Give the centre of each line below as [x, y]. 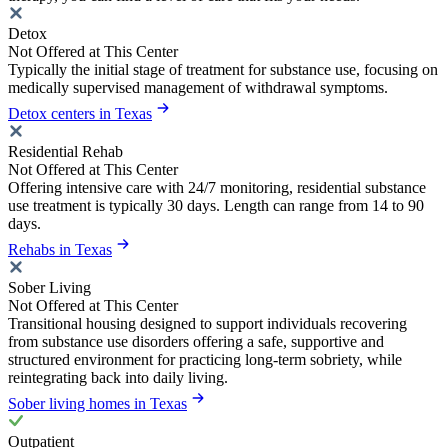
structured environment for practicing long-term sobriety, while [205, 360]
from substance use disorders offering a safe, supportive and [196, 342]
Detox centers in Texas [80, 114]
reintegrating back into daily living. [118, 378]
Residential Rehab [65, 152]
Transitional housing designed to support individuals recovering [207, 324]
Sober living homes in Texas [97, 404]
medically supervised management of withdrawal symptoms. [198, 88]
